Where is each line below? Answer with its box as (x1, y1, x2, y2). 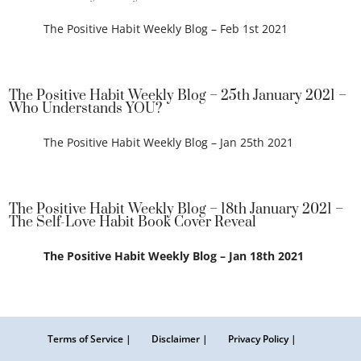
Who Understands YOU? (9, 100, 163, 118)
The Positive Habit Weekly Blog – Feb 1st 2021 (43, 21, 288, 36)
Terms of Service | (47, 332, 131, 346)
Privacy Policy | (227, 332, 297, 346)
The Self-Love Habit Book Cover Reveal (9, 214, 257, 231)
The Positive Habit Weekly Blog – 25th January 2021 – (9, 87, 347, 105)
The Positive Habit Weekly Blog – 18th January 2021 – (9, 201, 344, 218)
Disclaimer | (151, 332, 208, 346)
